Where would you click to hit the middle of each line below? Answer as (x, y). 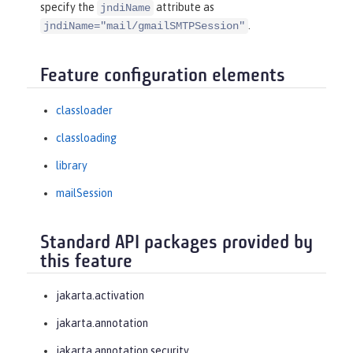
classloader (84, 110)
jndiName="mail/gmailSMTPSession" (144, 26)
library (72, 165)
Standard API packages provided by (176, 243)
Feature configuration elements (163, 77)
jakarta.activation (100, 296)
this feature (86, 262)
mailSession (84, 193)
